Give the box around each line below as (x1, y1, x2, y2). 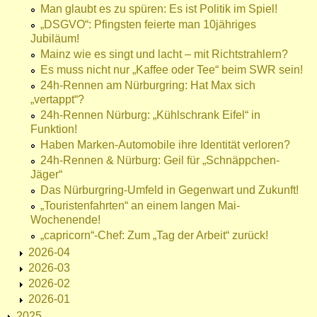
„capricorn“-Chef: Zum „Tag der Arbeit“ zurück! (40, 229, 268, 242)
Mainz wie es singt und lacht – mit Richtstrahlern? (40, 48, 288, 61)
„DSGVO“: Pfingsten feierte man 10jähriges (40, 18, 256, 31)
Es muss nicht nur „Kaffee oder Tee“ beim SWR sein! (40, 64, 303, 76)
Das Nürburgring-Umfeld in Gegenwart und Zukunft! (40, 184, 299, 197)
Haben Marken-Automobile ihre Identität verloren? (40, 139, 290, 151)
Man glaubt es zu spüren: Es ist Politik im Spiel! (40, 3, 277, 16)
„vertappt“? (30, 93, 84, 106)
